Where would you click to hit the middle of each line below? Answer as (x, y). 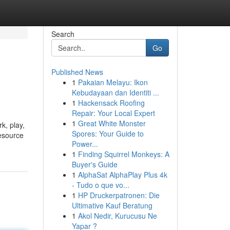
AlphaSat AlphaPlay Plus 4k (122, 175)
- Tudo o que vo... (100, 185)
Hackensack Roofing (111, 103)
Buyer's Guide (94, 164)
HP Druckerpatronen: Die (119, 195)
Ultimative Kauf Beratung (112, 205)
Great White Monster (112, 123)
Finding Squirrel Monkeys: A (123, 154)
